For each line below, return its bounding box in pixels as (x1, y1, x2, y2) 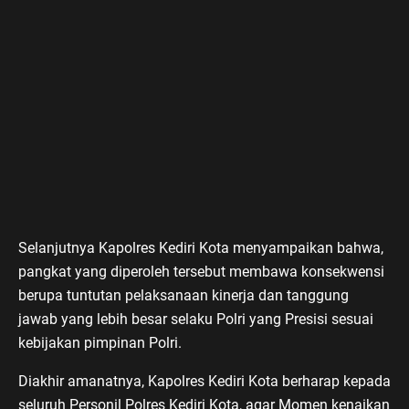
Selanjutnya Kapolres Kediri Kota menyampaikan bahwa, (18, 238, 383, 257)
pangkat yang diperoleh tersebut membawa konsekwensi (18, 262, 384, 280)
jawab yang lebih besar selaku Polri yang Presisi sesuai (18, 309, 373, 328)
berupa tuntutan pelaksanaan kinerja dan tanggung (18, 286, 349, 304)
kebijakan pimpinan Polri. (18, 333, 182, 351)
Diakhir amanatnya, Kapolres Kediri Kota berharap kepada (18, 372, 391, 390)
